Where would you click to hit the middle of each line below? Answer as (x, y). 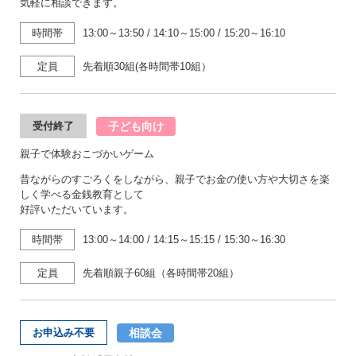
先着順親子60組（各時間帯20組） (161, 273)
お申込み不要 (64, 333)
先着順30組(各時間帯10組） (147, 66)
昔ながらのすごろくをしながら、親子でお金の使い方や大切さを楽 (175, 179)
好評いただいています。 (77, 209)
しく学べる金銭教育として (82, 194)
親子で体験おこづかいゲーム (87, 154)
